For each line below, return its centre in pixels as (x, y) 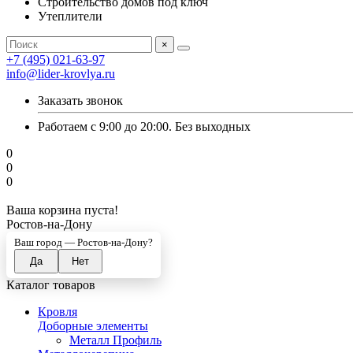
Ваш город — (46, 242)
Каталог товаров (51, 285)
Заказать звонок (80, 100)
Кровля (58, 312)
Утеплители (70, 16)
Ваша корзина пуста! (62, 210)
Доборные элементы (93, 326)
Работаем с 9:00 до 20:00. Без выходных (144, 126)
